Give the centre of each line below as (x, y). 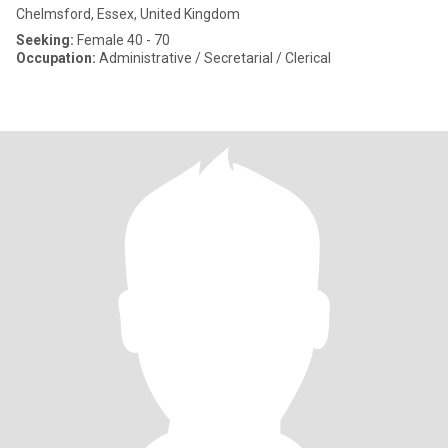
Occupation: (56, 58)
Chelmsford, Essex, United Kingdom (128, 14)
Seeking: (45, 40)
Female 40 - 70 (122, 40)
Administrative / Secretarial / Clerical (213, 58)
